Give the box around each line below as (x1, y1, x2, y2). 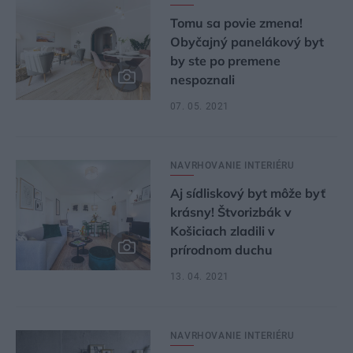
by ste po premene (169, 53, 281, 69)
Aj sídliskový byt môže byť (169, 185, 325, 201)
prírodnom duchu (169, 242, 273, 258)
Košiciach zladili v (169, 223, 275, 239)
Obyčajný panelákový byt (169, 34, 324, 50)
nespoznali (169, 72, 235, 87)
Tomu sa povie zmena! (169, 15, 303, 31)
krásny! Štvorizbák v (169, 204, 292, 220)
